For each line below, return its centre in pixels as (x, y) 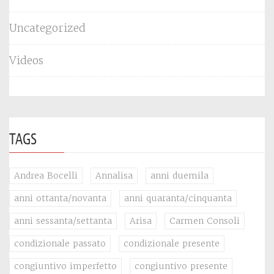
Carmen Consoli (205, 220)
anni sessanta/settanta (63, 220)
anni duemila (180, 175)
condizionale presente (172, 243)
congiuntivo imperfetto (65, 266)
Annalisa (114, 175)
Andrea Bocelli (46, 175)
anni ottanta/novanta (60, 198)
